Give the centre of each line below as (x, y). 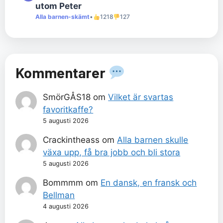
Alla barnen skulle (153, 140)
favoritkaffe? (68, 109)
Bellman (59, 195)
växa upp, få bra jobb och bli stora (112, 152)
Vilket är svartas (141, 97)
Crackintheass (71, 140)
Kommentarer (62, 72)
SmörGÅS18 (67, 97)
